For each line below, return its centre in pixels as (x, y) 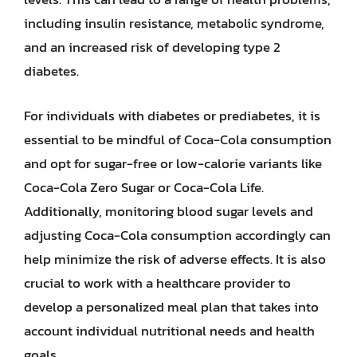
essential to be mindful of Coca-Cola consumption (178, 139)
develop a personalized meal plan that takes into (171, 306)
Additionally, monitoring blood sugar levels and (169, 211)
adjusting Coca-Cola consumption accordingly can (177, 235)
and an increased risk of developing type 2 (152, 47)
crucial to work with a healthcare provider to (157, 282)
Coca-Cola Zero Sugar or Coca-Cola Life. (144, 187)
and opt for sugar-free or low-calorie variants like (173, 163)
